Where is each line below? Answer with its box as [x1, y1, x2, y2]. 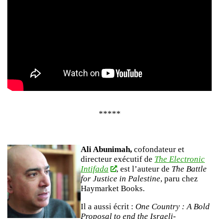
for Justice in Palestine [81, 174, 160, 184]
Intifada [81, 164, 109, 174]
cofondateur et [132, 145, 184, 154]
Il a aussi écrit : [81, 202, 135, 212]
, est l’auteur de [116, 164, 172, 174]
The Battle [171, 164, 207, 174]
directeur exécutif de [81, 154, 154, 164]
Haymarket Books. [81, 184, 145, 194]
